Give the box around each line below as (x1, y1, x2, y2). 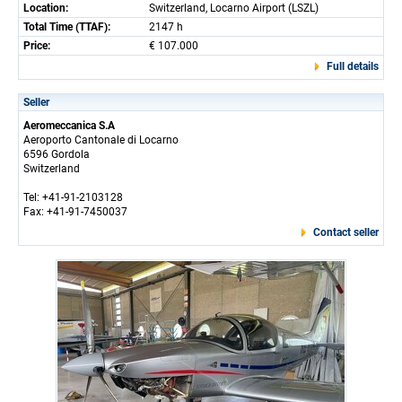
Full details (327, 59, 379, 73)
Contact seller (313, 225, 379, 239)
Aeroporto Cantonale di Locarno (23, 133, 179, 146)
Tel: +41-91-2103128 (23, 190, 123, 204)
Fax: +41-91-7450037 (23, 205, 127, 218)
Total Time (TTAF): (23, 20, 110, 33)
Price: (23, 39, 50, 52)
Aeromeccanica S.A (23, 118, 115, 132)
